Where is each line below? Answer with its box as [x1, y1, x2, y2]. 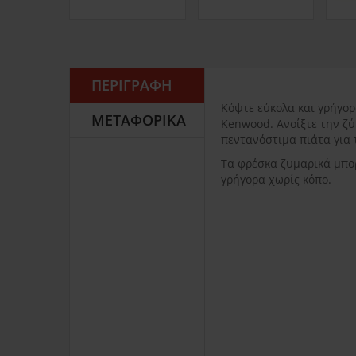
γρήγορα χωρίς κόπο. [221, 171, 331, 187]
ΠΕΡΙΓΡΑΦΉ [91, 75, 172, 95]
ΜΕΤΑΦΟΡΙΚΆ [91, 110, 186, 130]
